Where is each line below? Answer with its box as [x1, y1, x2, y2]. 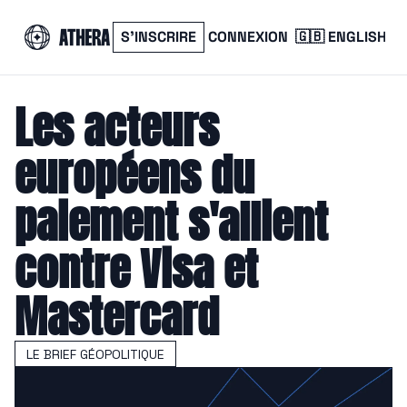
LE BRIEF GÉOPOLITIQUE [26, 346, 164, 362]
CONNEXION [208, 27, 288, 46]
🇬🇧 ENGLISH [295, 27, 387, 46]
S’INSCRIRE [121, 27, 196, 46]
